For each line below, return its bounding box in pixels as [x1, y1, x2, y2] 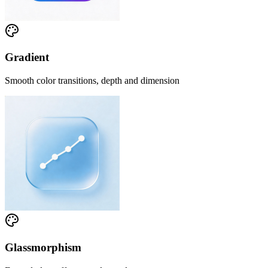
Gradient [5, 51, 49, 64]
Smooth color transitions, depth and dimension [5, 75, 179, 86]
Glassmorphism [5, 240, 81, 254]
